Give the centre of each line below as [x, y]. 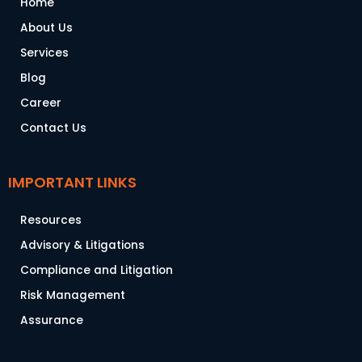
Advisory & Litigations [82, 246]
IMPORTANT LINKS [72, 183]
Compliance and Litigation [97, 271]
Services [44, 53]
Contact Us [53, 128]
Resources [51, 221]
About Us [46, 28]
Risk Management [73, 296]
